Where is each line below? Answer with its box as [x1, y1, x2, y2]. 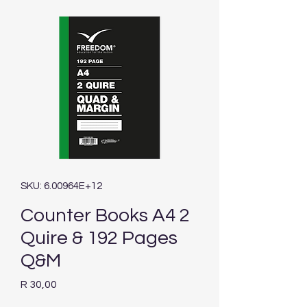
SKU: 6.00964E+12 [21, 181, 102, 192]
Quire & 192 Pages [21, 228, 177, 249]
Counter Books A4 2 [21, 206, 190, 226]
